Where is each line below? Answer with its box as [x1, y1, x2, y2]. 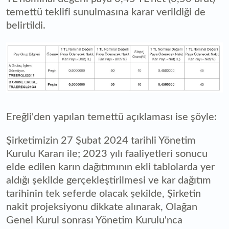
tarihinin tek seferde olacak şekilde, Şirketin [6, 189, 201, 199]
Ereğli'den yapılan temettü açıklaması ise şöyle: [6, 112, 217, 123]
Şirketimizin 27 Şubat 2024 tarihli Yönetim [6, 135, 196, 146]
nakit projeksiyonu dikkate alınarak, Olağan [6, 202, 197, 213]
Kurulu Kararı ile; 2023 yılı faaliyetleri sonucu [6, 149, 208, 159]
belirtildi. [6, 20, 45, 31]
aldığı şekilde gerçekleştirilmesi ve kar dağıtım [6, 175, 211, 186]
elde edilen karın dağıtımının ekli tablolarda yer [6, 162, 215, 173]
